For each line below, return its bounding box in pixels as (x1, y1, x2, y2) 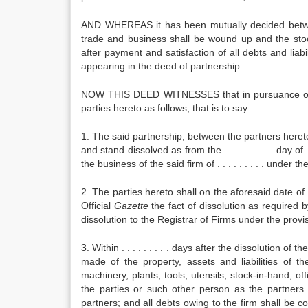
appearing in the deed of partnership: (81, 60, 243, 71)
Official (81, 200, 114, 211)
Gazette (113, 200, 148, 211)
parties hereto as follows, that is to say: (81, 102, 250, 113)
